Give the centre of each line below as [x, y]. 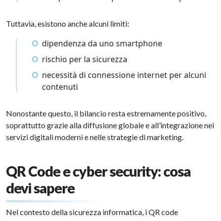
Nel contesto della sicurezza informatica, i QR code [92, 212]
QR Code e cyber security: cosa [98, 171]
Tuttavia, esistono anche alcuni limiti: [68, 23]
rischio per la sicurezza [85, 59]
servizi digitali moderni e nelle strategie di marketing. [95, 137]
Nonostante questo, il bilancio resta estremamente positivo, [106, 113]
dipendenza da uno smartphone [102, 43]
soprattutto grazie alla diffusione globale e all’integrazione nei [110, 125]
